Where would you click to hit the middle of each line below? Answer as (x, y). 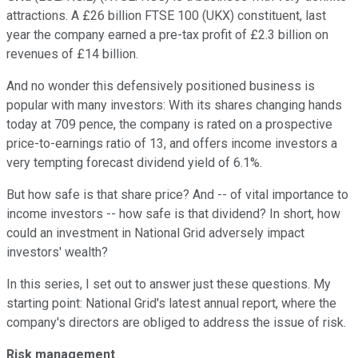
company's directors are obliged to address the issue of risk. (176, 322)
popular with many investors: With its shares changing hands (174, 105)
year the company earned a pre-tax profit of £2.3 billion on (167, 34)
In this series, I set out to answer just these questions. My (169, 284)
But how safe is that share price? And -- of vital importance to (177, 194)
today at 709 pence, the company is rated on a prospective (169, 124)
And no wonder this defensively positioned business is (161, 86)
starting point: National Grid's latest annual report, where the (171, 303)
